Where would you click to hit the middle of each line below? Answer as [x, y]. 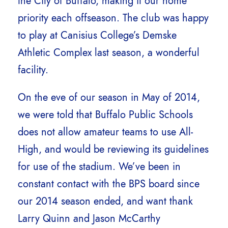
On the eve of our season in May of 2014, [109, 97]
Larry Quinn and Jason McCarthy [89, 218]
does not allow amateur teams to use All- [105, 132]
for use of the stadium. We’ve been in [99, 166]
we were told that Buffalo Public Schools [105, 114]
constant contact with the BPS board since [109, 183]
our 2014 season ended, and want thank [105, 201]
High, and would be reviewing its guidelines [113, 149]
